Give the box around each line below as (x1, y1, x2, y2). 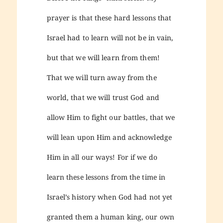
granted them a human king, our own (46, 212, 174, 222)
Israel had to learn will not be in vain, (46, 32, 174, 42)
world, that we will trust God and (46, 92, 159, 102)
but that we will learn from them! (46, 52, 160, 62)
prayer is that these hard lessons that (46, 12, 172, 22)
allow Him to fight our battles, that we (46, 112, 175, 122)
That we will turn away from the (46, 72, 157, 82)
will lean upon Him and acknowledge (46, 132, 172, 142)
